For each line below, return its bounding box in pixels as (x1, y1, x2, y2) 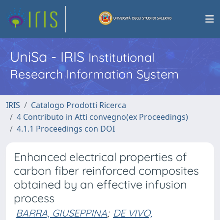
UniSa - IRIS (10, 48, 88, 65)
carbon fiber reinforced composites (14, 164, 199, 178)
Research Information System (10, 66, 179, 82)
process (14, 191, 55, 205)
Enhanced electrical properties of (14, 150, 187, 164)
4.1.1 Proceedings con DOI (17, 123, 115, 134)
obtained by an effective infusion (14, 177, 187, 192)
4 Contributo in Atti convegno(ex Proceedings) (17, 111, 188, 122)
